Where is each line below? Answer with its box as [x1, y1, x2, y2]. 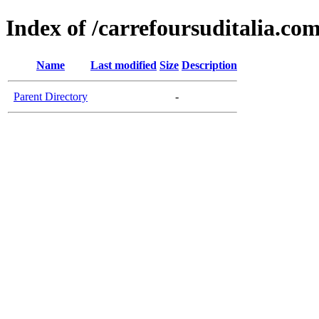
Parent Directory [14, 90, 88, 103]
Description [182, 58, 237, 71]
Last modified [90, 58, 157, 71]
